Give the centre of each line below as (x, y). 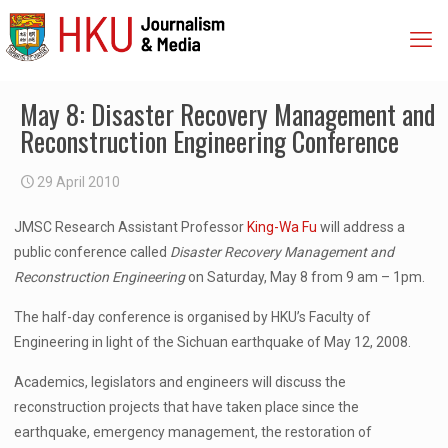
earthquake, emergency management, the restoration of (193, 432)
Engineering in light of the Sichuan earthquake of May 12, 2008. (213, 342)
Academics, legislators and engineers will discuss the (180, 382)
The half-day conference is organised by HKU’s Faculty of (193, 317)
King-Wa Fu (282, 227)
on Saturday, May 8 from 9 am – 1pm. (307, 277)
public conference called (92, 252)
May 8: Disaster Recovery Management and (227, 114)
